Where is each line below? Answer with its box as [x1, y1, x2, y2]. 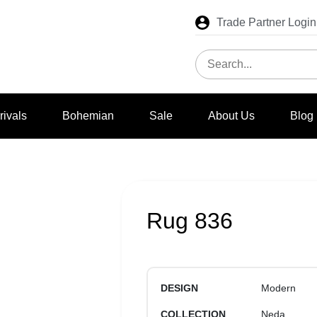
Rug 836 [146, 208, 233, 234]
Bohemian [62, 110, 115, 122]
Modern [261, 282, 296, 294]
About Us [208, 110, 255, 122]
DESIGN [161, 282, 198, 294]
